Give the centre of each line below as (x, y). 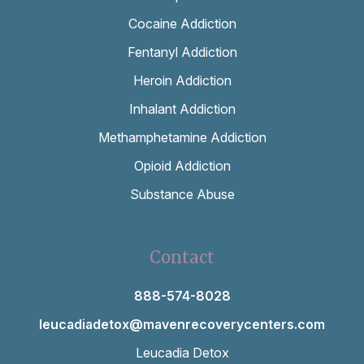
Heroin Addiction (182, 80)
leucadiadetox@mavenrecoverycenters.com (182, 324)
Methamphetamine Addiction (182, 137)
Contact (182, 257)
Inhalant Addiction (182, 108)
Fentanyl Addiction (182, 52)
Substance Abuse (182, 194)
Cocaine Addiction (182, 23)
